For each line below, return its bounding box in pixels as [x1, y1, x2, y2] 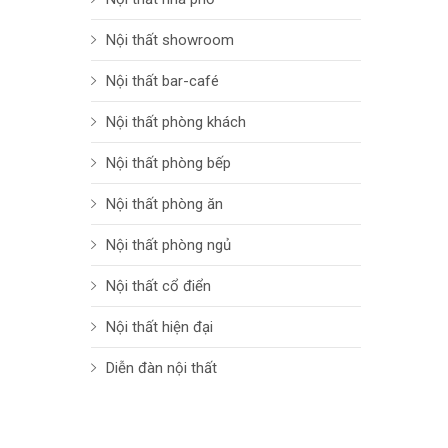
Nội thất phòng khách [106, 113, 246, 132]
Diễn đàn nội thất [106, 359, 217, 378]
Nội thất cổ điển [106, 277, 211, 296]
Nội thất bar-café [106, 72, 219, 91]
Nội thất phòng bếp [106, 154, 231, 173]
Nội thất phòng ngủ [106, 236, 231, 255]
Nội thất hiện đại [106, 318, 213, 337]
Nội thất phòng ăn [106, 195, 223, 214]
